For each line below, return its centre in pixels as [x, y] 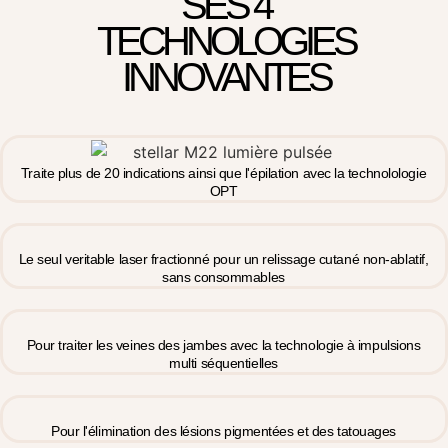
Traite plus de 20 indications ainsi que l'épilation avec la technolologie [223, 172]
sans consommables [223, 276]
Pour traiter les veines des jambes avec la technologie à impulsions [223, 344]
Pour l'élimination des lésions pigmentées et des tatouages [223, 430]
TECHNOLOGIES [225, 41]
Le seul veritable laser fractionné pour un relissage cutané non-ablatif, [223, 258]
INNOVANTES [225, 77]
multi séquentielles [223, 362]
